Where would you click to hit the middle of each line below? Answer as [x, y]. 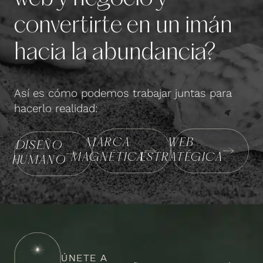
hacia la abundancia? [115, 53]
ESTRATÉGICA [181, 158]
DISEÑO [39, 146]
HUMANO [39, 161]
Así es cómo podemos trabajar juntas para [123, 94]
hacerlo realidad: [56, 109]
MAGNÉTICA [108, 158]
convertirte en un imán [123, 26]
